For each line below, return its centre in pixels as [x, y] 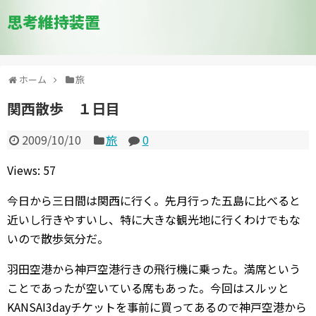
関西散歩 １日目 [63, 108]
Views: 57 [31, 170]
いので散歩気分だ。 [58, 238]
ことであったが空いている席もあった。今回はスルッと [148, 288]
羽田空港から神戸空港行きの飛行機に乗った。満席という [154, 269]
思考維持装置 [54, 21]
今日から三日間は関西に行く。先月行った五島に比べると [154, 200]
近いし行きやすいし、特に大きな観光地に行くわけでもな [154, 219]
